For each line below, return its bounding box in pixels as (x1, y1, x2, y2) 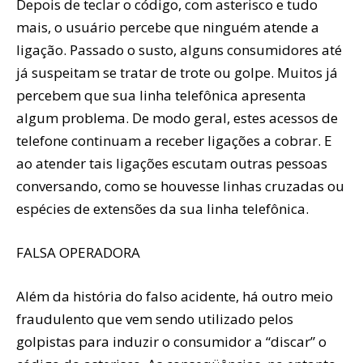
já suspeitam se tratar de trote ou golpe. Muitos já (16, 62, 338, 82)
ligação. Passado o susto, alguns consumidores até (16, 40, 342, 59)
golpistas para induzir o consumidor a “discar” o (16, 331, 327, 351)
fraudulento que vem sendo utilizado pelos (16, 309, 293, 328)
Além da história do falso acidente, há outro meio (16, 286, 333, 305)
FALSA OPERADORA (16, 242, 140, 262)
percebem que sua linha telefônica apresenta (16, 85, 306, 105)
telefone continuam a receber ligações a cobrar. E (16, 130, 332, 150)
